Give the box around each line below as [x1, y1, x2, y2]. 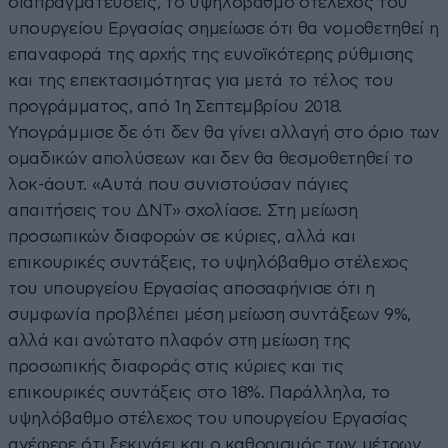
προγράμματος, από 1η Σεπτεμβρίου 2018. [8, 97, 343, 115]
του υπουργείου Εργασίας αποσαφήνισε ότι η [8, 279, 376, 297]
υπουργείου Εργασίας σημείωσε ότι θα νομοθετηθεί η [8, 19, 439, 37]
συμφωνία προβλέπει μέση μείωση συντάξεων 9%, [8, 305, 412, 323]
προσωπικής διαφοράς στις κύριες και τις [8, 357, 344, 375]
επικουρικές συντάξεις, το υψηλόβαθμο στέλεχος [8, 253, 409, 271]
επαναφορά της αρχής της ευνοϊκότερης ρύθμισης [8, 45, 414, 63]
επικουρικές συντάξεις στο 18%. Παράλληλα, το [8, 383, 391, 401]
